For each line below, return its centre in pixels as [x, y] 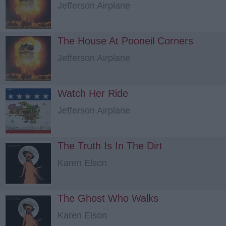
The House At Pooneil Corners [125, 41]
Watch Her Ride [93, 93]
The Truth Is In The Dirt [110, 146]
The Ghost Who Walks [108, 198]
